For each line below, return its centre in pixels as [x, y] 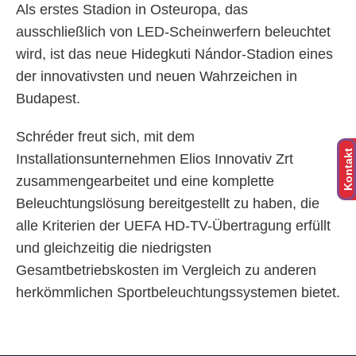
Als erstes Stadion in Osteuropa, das [132, 10]
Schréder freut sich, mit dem [105, 137]
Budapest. [48, 99]
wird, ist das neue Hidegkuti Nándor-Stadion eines [174, 54]
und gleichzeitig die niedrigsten [114, 248]
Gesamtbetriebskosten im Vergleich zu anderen [166, 270]
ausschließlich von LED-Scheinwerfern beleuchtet [173, 32]
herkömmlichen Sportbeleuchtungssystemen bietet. [178, 292]
